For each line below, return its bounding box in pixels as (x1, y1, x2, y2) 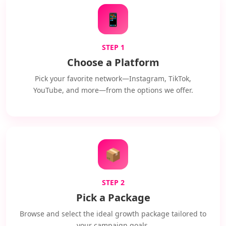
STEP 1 (101, 42, 125, 52)
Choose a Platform (67, 55, 159, 69)
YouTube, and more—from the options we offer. (33, 85, 193, 95)
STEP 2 (101, 178, 125, 187)
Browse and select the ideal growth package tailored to (20, 209, 206, 218)
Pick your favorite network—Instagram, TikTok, (35, 74, 191, 83)
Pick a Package (76, 191, 150, 204)
